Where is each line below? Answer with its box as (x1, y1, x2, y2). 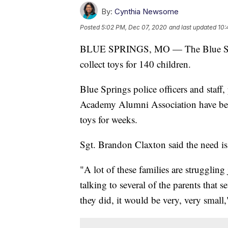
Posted (80, 23, 101, 31)
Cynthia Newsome (115, 6, 179, 16)
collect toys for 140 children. (80, 57, 191, 70)
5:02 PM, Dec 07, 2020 (101, 23, 167, 31)
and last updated (169, 23, 216, 31)
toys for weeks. (80, 112, 137, 126)
